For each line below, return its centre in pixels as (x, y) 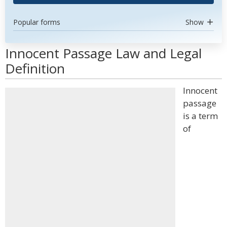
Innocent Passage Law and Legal (103, 53)
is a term (200, 116)
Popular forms (37, 22)
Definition (35, 68)
